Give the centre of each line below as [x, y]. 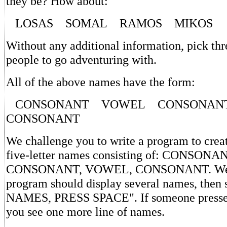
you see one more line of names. [85, 211]
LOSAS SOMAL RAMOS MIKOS [109, 23]
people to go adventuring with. [81, 59]
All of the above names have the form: [101, 82]
